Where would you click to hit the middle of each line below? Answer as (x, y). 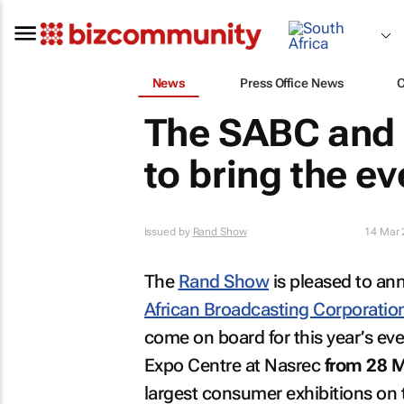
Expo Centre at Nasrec (234, 365)
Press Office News (292, 83)
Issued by (168, 232)
